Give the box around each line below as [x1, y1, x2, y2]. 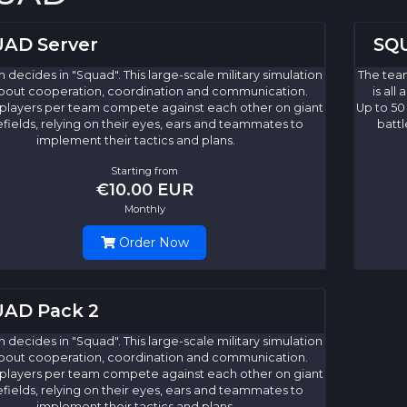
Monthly [124, 203, 165, 216]
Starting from [111, 164, 178, 178]
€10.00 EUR [95, 180, 194, 200]
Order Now [114, 234, 189, 252]
